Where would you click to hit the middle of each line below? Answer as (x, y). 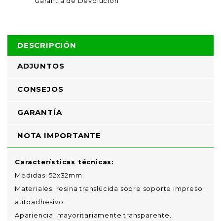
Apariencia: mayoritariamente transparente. (93, 215)
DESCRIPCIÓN (47, 45)
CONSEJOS (40, 89)
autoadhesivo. (40, 202)
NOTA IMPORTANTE (59, 135)
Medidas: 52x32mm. (50, 175)
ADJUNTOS (41, 66)
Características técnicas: (64, 162)
